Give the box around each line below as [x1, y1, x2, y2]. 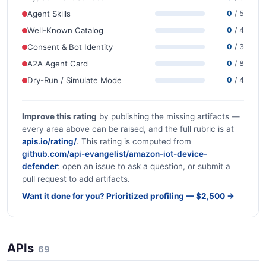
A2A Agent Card [27, 58, 88, 68]
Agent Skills [27, 8, 71, 18]
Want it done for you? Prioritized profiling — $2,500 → [22, 191, 235, 201]
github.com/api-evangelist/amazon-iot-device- [22, 149, 207, 159]
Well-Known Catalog [27, 25, 103, 35]
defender [22, 161, 58, 172]
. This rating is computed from [77, 137, 191, 147]
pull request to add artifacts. [22, 174, 130, 184]
